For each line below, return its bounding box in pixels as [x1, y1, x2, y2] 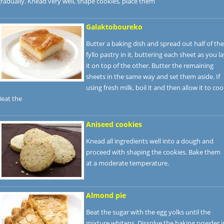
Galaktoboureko [86, 22, 142, 31]
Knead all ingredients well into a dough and [86, 136, 213, 145]
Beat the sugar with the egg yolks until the [86, 207, 210, 216]
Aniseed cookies [86, 119, 142, 129]
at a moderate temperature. [86, 158, 169, 167]
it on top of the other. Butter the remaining [86, 61, 213, 70]
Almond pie [86, 190, 126, 200]
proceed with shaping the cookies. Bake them [86, 147, 220, 156]
